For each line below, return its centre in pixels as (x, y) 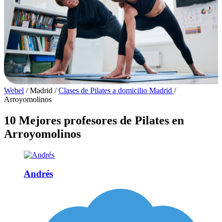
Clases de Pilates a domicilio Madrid (116, 90)
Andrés (38, 174)
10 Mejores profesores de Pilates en (94, 120)
